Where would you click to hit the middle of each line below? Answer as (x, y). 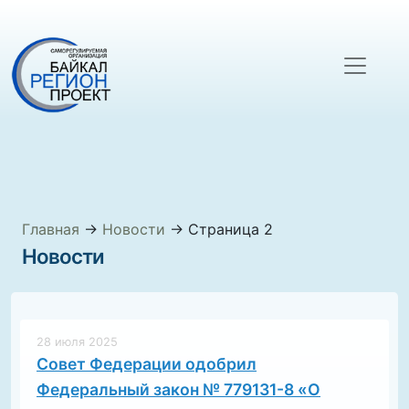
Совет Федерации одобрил (147, 364)
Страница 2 (231, 229)
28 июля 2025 (77, 342)
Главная (51, 229)
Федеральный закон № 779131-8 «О (178, 390)
